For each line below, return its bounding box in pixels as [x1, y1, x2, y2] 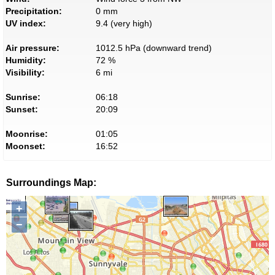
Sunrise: [6, 92, 41, 103]
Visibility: [6, 68, 45, 78]
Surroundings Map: [6, 177, 96, 188]
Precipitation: [6, 6, 62, 17]
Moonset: [6, 141, 45, 152]
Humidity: [6, 55, 46, 66]
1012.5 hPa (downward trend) [95, 43, 212, 53]
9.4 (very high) [95, 18, 152, 29]
